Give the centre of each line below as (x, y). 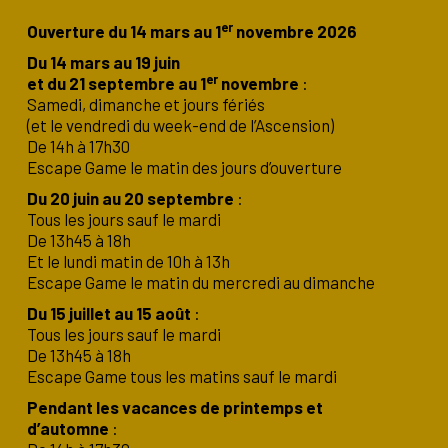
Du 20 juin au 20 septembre (130, 198)
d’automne (68, 428)
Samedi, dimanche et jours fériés (146, 104)
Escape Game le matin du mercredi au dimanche (201, 282)
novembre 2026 (295, 31)
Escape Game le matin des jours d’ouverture (184, 167)
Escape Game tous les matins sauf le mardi (182, 376)
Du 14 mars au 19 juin (103, 62)
